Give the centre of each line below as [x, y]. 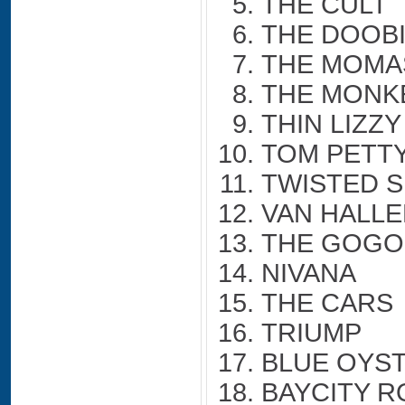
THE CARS [327, 303]
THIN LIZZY [331, 124]
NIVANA [309, 273]
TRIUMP [311, 333]
